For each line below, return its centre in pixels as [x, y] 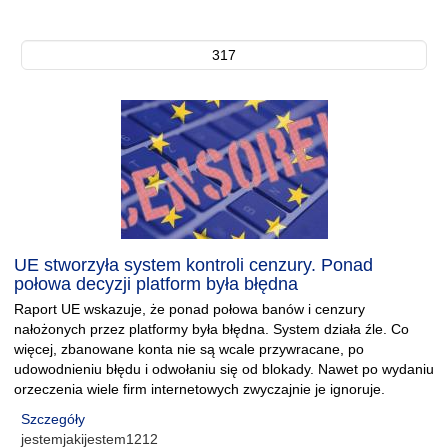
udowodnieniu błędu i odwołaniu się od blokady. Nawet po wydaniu [224, 369]
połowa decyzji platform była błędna [156, 284]
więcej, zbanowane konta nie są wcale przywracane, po [189, 349]
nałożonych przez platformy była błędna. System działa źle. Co [211, 329]
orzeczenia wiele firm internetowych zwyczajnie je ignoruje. [199, 389]
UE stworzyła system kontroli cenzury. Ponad [193, 265]
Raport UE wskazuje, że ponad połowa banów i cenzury [189, 309]
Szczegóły [53, 419]
